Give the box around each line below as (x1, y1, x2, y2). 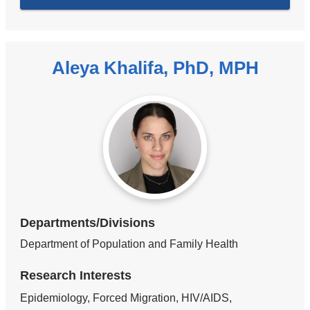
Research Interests (20, 268, 132, 282)
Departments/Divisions (20, 215, 156, 230)
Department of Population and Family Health (20, 237, 239, 250)
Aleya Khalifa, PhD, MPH (51, 57, 259, 78)
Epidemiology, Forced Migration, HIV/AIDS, (20, 292, 232, 304)
